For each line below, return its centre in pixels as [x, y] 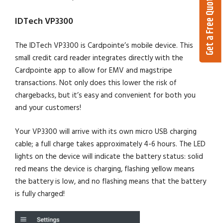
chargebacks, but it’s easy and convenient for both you [106, 96]
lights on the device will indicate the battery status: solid [109, 156]
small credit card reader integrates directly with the [99, 58]
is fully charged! [40, 194]
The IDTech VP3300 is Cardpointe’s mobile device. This [104, 46]
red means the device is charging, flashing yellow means [105, 169]
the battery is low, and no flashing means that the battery [111, 181]
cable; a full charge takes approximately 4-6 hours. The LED [111, 144]
